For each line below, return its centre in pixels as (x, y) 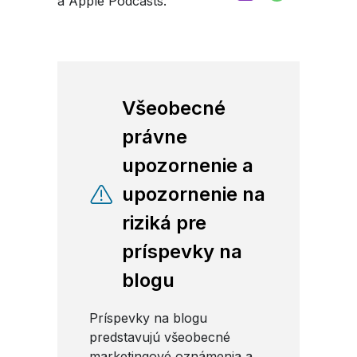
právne (155, 136)
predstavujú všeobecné (160, 337)
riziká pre (164, 222)
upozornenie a (188, 165)
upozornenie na (194, 194)
